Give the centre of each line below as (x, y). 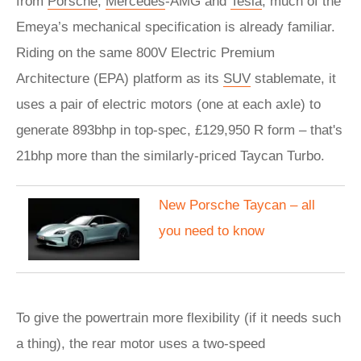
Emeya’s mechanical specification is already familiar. (176, 27)
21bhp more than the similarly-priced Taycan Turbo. (172, 156)
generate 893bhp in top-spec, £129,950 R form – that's (179, 130)
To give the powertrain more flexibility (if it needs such (178, 318)
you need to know (212, 231)
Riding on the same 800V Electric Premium (145, 53)
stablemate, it (293, 79)
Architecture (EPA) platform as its (120, 79)
